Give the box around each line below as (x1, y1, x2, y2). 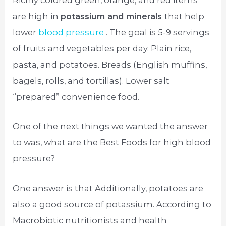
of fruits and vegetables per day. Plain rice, (13, 43, 192, 53)
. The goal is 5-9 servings (104, 27, 210, 37)
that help (164, 11, 205, 21)
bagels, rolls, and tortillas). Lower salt (13, 76, 170, 86)
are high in (13, 11, 61, 21)
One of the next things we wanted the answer (13, 121, 208, 132)
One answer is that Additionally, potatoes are (13, 183, 204, 193)
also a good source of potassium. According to (13, 199, 212, 209)
